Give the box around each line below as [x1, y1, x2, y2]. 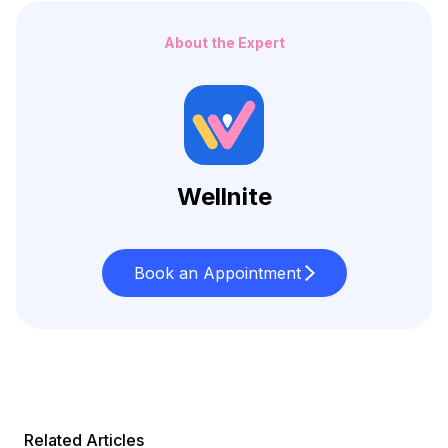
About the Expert [163, 33, 285, 51]
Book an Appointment [133, 262, 301, 283]
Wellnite [176, 181, 272, 211]
